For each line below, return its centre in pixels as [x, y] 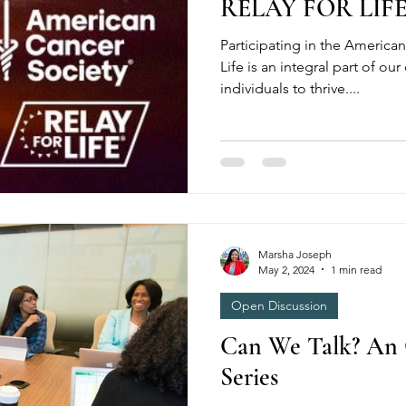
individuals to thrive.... [290, 88]
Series [249, 377]
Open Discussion [279, 305]
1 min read [356, 269]
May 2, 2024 [286, 269]
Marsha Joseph [295, 254]
